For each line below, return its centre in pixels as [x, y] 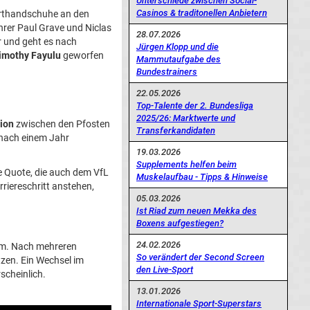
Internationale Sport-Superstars [199, 303]
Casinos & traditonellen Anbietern [202, 12]
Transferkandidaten [176, 130]
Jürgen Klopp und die [177, 46]
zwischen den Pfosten [62, 124]
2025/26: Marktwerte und [186, 118]
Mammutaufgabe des [179, 59]
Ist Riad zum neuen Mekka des [197, 210]
